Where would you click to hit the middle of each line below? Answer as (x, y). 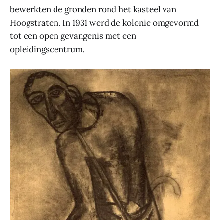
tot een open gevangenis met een (73, 36)
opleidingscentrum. (47, 49)
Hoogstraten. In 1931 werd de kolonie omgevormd (104, 22)
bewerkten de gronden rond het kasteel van (93, 9)
